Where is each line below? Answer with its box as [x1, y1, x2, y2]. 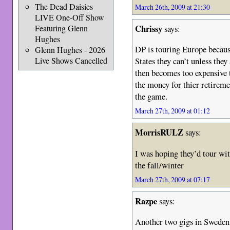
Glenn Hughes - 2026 [34, 44, 105, 55]
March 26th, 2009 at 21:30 [135, 2, 210, 12]
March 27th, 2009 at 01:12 [135, 106, 210, 116]
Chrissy [135, 22, 163, 35]
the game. [135, 90, 168, 103]
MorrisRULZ [135, 126, 184, 139]
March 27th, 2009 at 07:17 [135, 174, 210, 184]
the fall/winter [135, 159, 184, 171]
